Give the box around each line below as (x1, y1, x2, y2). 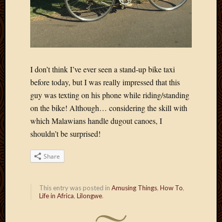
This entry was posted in (39, 183, 111, 192)
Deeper (202, 18, 221, 28)
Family (202, 40, 221, 50)
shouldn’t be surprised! (30, 128, 101, 139)
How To (160, 183, 183, 192)
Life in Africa (39, 191, 74, 200)
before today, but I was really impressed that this (30, 76, 180, 87)
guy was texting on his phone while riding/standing (30, 89, 189, 100)
